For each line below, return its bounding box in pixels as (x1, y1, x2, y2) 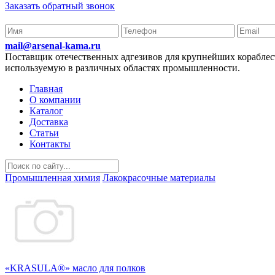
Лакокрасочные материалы (103, 172, 215, 183)
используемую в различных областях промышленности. (5, 63, 240, 73)
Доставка (29, 117, 68, 127)
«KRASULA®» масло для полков (5, 263, 145, 273)
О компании (29, 95, 81, 105)
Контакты (29, 139, 71, 149)
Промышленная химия (5, 172, 100, 183)
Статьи (29, 128, 59, 138)
